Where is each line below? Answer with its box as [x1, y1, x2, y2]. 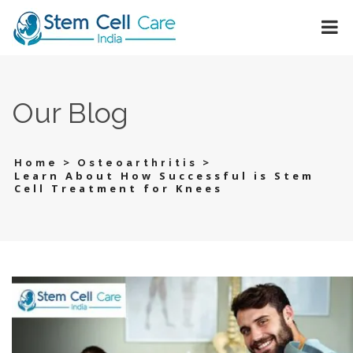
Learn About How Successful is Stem [14, 168, 314, 183]
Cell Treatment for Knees [14, 180, 223, 195]
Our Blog [12, 96, 128, 129]
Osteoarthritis [77, 156, 198, 169]
